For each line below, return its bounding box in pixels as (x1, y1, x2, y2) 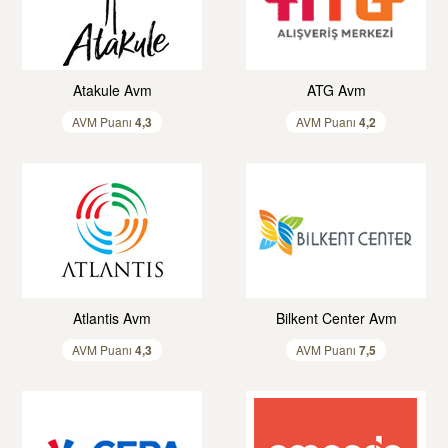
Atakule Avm (72, 80, 152, 100)
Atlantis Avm (73, 308, 151, 328)
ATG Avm (306, 80, 366, 100)
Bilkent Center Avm (275, 308, 397, 328)
